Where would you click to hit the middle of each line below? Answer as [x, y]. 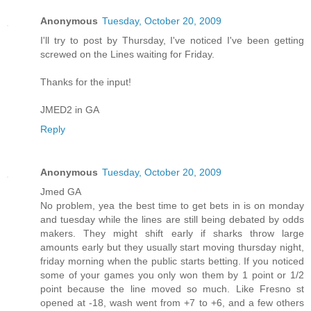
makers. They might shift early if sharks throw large [172, 234]
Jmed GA [61, 192]
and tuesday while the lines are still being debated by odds [172, 220]
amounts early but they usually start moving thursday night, [172, 247]
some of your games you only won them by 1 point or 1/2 [172, 275]
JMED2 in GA [70, 110]
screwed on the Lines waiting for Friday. [127, 54]
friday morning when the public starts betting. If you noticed [172, 261]
